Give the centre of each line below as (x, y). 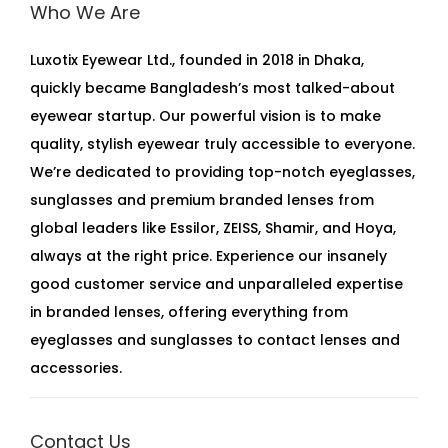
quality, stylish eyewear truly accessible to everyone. (222, 144)
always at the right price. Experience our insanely (208, 256)
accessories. (76, 368)
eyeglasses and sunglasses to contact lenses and (215, 340)
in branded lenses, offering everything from (189, 312)
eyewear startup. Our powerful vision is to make (205, 116)
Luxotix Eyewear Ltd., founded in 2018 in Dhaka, (197, 60)
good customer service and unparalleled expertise (216, 284)
